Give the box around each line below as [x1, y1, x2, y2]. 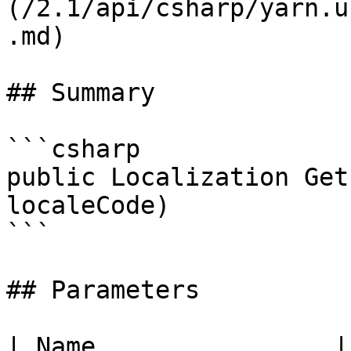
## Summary [6, 78, 155, 107]
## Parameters [6, 276, 200, 304]
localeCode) [6, 191, 170, 219]
